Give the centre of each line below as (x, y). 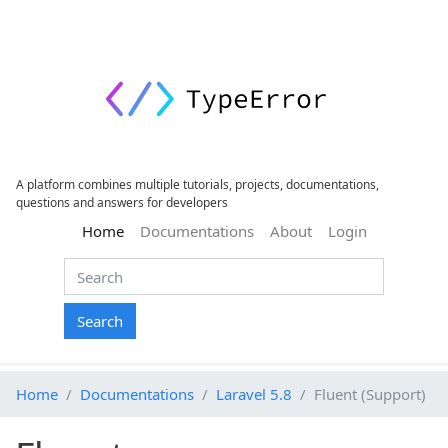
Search (100, 320)
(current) (152, 230)
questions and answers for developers (122, 203)
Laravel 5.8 (254, 393)
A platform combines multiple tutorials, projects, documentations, (197, 185)
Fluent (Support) (370, 393)
